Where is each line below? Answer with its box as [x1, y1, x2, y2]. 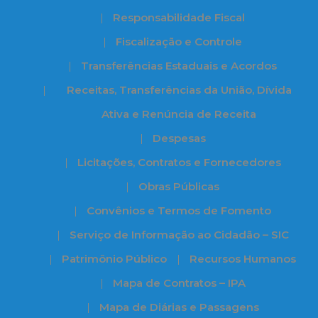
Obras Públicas [138, 180, 219, 193]
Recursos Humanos [190, 252, 296, 265]
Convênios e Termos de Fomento [87, 204, 271, 217]
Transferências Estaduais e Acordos [81, 59, 277, 72]
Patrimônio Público [62, 252, 167, 265]
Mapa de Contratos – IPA [112, 276, 246, 290]
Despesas [152, 131, 206, 145]
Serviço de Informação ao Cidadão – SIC [69, 228, 289, 241]
